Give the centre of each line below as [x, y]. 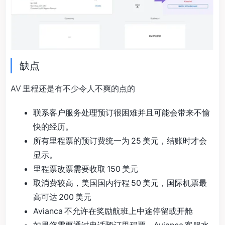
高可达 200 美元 [62, 197]
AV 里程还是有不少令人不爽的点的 [73, 89]
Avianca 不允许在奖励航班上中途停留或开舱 [113, 211]
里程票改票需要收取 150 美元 [86, 169]
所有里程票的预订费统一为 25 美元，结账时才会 [120, 141]
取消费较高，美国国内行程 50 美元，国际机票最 [120, 183]
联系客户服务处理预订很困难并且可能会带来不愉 [122, 113]
